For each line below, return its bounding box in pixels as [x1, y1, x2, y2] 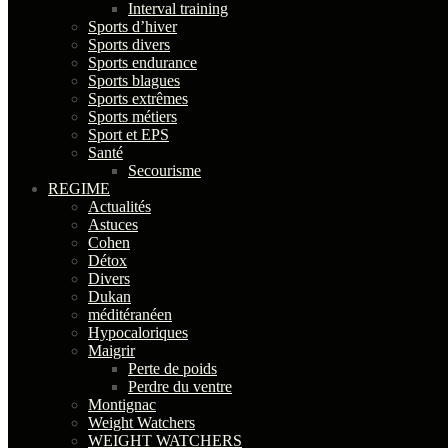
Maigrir [88, 342, 135, 359]
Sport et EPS [88, 126, 169, 143]
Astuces [88, 216, 138, 233]
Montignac [88, 396, 156, 413]
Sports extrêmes [88, 90, 188, 107]
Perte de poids [128, 360, 217, 377]
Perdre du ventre [128, 378, 232, 395]
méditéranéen [88, 306, 172, 323]
